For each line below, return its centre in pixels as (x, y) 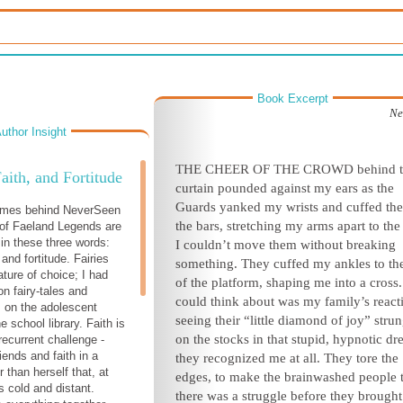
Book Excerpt (293, 99)
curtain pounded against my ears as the (285, 188)
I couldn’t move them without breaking (286, 245)
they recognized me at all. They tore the (287, 358)
